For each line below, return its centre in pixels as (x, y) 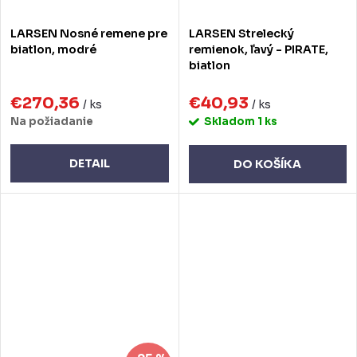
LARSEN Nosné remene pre (89, 33)
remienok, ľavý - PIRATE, (258, 49)
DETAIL (89, 163)
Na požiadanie (52, 122)
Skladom (230, 122)
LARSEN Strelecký (241, 33)
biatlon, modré (53, 49)
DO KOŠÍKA (268, 164)
